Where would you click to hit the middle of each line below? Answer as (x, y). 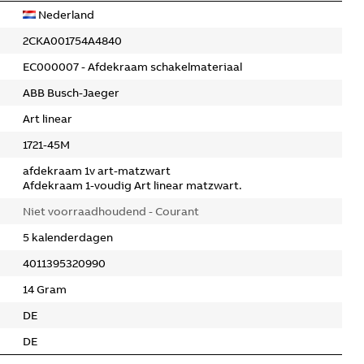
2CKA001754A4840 (72, 41)
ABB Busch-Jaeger (71, 93)
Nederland (65, 15)
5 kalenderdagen (68, 237)
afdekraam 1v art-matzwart (97, 171)
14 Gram (45, 289)
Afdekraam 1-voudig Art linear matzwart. (132, 185)
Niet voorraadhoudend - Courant (111, 211)
